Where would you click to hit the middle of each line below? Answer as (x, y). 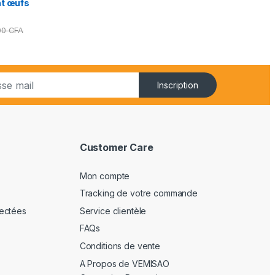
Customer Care (116, 148)
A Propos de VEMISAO (124, 263)
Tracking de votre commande (139, 193)
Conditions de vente (120, 246)
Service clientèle (113, 211)
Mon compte (105, 176)
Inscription (178, 85)
